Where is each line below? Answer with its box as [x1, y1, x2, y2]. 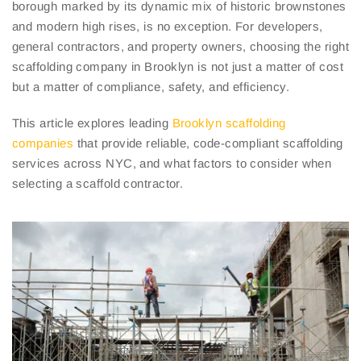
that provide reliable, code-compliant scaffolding [73, 136, 343, 151]
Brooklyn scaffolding [172, 116, 286, 131]
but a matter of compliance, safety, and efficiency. [12, 80, 289, 94]
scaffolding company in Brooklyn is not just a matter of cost [12, 60, 344, 74]
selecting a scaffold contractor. [12, 176, 184, 191]
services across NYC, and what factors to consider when [12, 156, 332, 171]
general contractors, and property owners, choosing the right [12, 39, 350, 54]
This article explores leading [12, 116, 172, 131]
